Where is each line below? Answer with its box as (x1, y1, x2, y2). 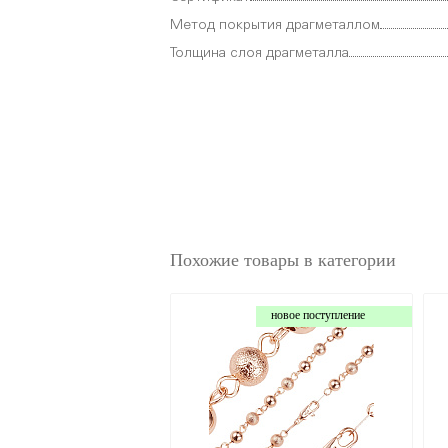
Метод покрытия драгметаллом (170, 18, 380, 32)
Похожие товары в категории (170, 249, 396, 270)
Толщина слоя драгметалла (170, 46, 349, 60)
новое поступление (271, 307, 366, 322)
